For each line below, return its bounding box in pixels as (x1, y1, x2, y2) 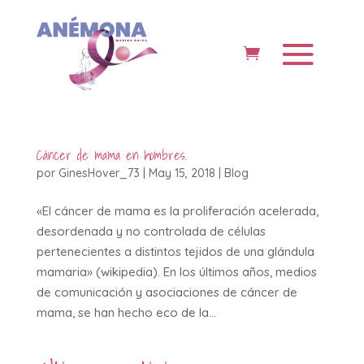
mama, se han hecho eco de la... (36, 304, 216, 320)
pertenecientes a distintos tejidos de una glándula (36, 243, 314, 259)
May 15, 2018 (148, 165, 215, 180)
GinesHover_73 (58, 165, 140, 180)
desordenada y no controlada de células (36, 223, 266, 239)
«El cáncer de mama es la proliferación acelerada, (36, 202, 318, 219)
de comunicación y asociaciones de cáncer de (36, 284, 297, 300)
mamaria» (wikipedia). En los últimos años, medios (36, 263, 317, 279)
